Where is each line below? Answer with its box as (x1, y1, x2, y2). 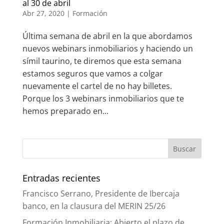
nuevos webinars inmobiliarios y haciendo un (22, 43, 193, 54)
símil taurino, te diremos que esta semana (22, 55, 181, 67)
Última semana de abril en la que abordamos (22, 30, 192, 42)
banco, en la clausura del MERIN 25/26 (22, 200, 165, 212)
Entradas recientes (22, 172, 100, 184)
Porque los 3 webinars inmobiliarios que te (22, 93, 184, 104)
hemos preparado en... (22, 105, 108, 117)
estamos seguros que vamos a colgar (22, 68, 163, 79)
